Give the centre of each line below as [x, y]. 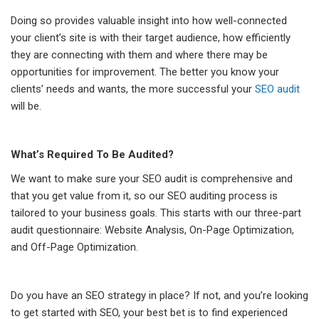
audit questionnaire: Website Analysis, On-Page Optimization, [152, 230]
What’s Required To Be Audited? [92, 155]
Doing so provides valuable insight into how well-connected [149, 21]
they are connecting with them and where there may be [139, 55]
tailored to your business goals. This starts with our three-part [156, 213]
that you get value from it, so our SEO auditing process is [144, 196]
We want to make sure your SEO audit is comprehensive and [152, 179]
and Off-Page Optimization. [74, 247]
